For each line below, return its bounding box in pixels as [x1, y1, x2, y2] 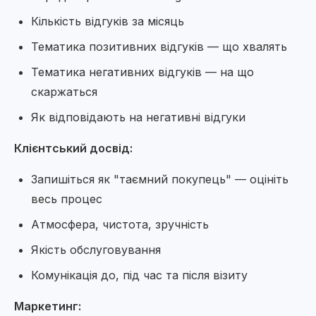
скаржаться [31, 85, 97, 99]
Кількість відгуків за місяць [31, 14, 184, 28]
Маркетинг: [14, 299, 81, 313]
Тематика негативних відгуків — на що [31, 65, 254, 79]
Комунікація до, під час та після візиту [31, 268, 248, 282]
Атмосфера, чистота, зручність [31, 217, 209, 231]
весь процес [31, 192, 102, 206]
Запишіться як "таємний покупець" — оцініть [31, 172, 288, 186]
